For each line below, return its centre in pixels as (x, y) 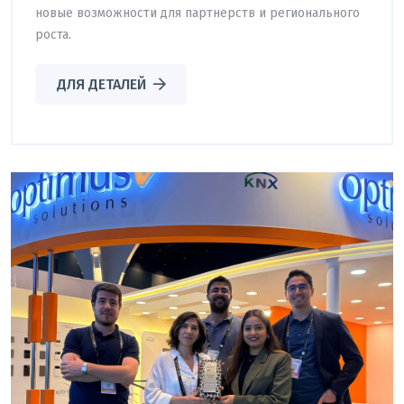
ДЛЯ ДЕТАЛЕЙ (101, 84)
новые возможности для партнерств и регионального (197, 13)
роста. (53, 34)
